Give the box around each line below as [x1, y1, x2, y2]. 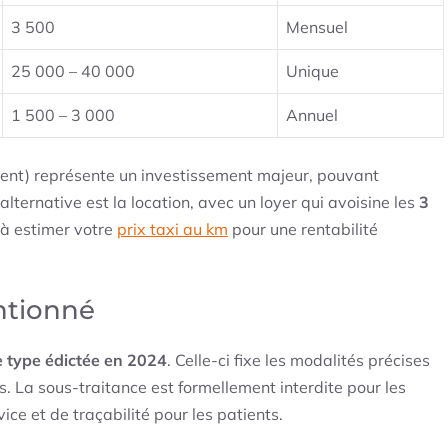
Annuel [286, 105, 338, 126]
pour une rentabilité [228, 219, 378, 240]
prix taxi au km [117, 219, 228, 240]
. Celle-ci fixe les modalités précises [167, 350, 430, 371]
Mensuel [286, 17, 348, 38]
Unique [286, 61, 339, 82]
